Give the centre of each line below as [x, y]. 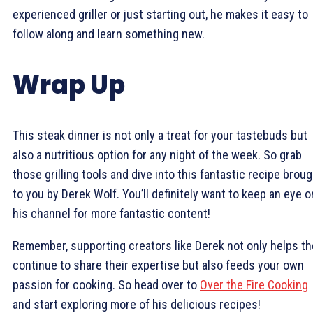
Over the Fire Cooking [254, 284]
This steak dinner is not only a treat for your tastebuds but [160, 135]
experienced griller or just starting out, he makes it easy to [160, 14]
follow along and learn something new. [109, 34]
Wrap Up [69, 85]
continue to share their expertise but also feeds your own [158, 265]
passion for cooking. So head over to [106, 284]
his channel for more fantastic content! [111, 213]
